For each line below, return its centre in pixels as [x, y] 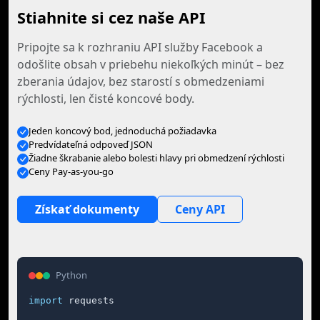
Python [71, 275]
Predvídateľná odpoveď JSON [91, 144]
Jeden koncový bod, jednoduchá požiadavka [122, 131]
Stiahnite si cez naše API [111, 17]
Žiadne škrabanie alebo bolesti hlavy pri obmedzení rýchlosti [156, 158]
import [46, 300]
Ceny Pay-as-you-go [71, 171]
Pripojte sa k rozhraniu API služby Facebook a [140, 47]
